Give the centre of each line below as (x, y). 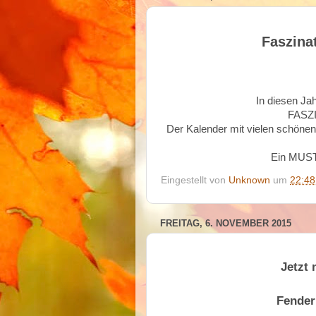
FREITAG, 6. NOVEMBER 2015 (226, 223)
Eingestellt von (195, 180)
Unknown (249, 180)
